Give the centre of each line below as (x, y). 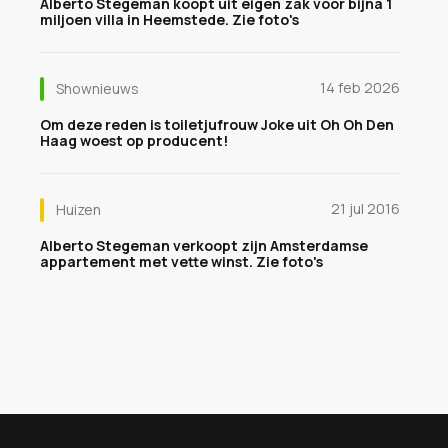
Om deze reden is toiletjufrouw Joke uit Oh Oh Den (217, 124)
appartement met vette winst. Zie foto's (181, 261)
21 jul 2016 (365, 208)
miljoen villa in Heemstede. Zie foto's (169, 19)
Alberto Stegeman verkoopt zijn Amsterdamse (204, 245)
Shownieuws (97, 88)
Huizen (78, 209)
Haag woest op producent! (134, 140)
